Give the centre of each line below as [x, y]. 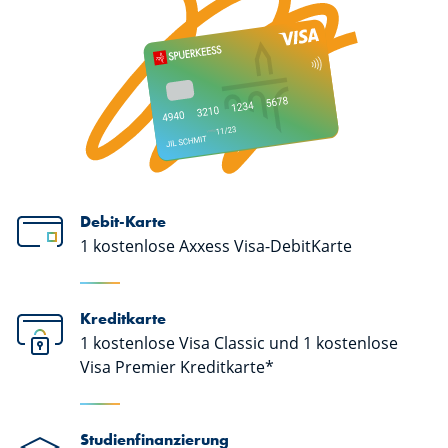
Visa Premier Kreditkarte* [177, 367]
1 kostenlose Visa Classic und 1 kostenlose [239, 343]
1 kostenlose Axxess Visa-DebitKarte [216, 245]
